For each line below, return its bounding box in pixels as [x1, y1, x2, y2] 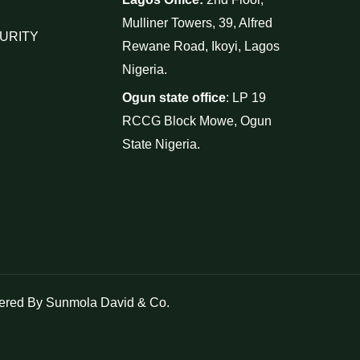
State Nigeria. [121, 137, 200, 151]
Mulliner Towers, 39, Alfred [121, 16, 272, 30]
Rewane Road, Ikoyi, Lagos [121, 39, 280, 53]
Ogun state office [121, 91, 226, 104]
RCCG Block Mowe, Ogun [121, 114, 272, 128]
